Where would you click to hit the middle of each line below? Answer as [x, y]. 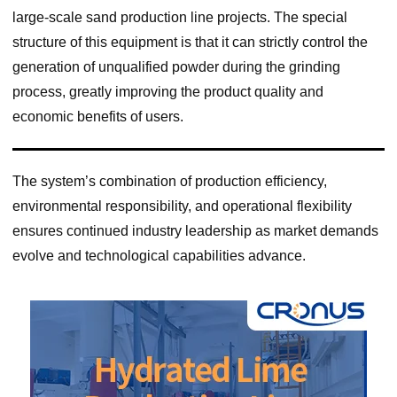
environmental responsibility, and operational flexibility [182, 206]
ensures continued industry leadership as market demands [195, 230]
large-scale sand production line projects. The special [179, 17]
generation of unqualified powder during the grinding [176, 66]
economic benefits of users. [97, 116]
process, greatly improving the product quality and [167, 91]
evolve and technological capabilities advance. [159, 255]
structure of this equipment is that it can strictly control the [190, 42]
